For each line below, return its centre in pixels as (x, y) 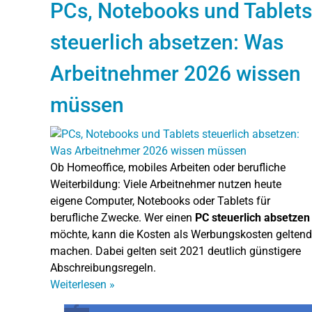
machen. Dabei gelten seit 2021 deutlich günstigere (175, 251)
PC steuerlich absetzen (252, 217)
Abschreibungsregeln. (103, 267)
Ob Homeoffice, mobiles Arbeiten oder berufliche (168, 167)
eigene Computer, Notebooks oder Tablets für (160, 201)
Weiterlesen (80, 284)
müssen (87, 104)
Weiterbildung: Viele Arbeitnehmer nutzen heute (166, 184)
